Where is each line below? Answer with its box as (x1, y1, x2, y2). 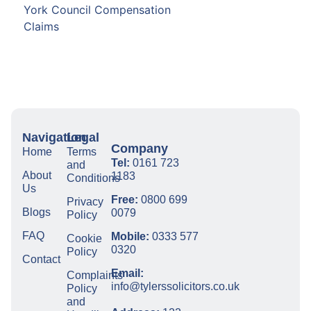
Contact (22, 253, 60, 266)
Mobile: (111, 230, 149, 243)
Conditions (67, 172, 120, 185)
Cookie (67, 233, 102, 245)
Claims (24, 19, 59, 34)
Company (111, 142, 168, 156)
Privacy (67, 196, 103, 208)
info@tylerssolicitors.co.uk (111, 280, 239, 293)
